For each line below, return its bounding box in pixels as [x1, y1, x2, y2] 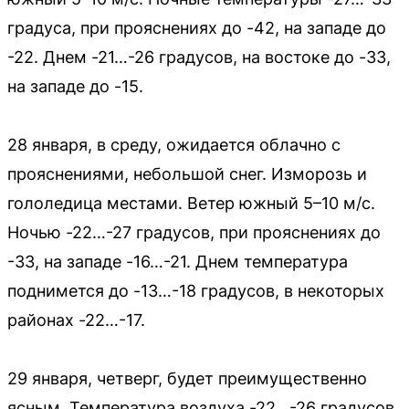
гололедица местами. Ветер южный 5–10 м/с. [7, 193, 375, 213]
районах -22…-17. [7, 309, 145, 330]
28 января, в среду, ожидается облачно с [7, 134, 341, 154]
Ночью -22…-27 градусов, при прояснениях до [7, 222, 381, 242]
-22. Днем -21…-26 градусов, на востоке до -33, [7, 47, 391, 67]
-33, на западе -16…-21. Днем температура [7, 251, 348, 271]
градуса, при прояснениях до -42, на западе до [7, 17, 386, 37]
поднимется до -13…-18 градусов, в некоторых [7, 280, 384, 300]
